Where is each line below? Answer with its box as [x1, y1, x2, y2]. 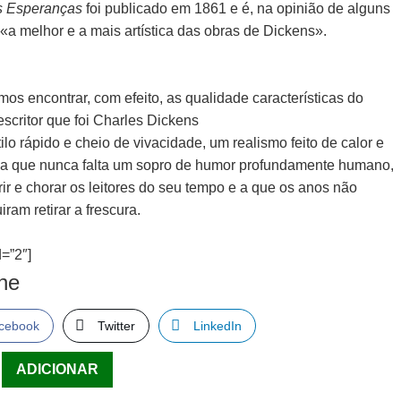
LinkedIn [193, 319, 243, 333]
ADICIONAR [16, 362, 99, 377]
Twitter [98, 319, 136, 333]
